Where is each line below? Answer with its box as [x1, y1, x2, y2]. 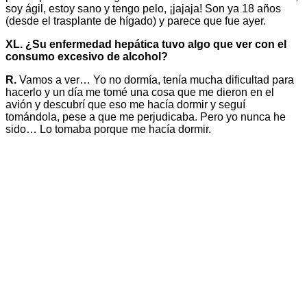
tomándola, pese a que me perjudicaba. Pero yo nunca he [5, 110, 286, 123]
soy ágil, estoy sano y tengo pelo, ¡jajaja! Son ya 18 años [5, 2, 281, 14]
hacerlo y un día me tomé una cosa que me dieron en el [5, 86, 274, 98]
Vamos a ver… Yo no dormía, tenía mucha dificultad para [16, 73, 294, 86]
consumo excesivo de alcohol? [5, 50, 168, 62]
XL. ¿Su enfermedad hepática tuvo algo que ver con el [5, 38, 286, 50]
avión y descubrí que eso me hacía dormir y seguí [5, 98, 245, 110]
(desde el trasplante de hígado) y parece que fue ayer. [5, 14, 266, 27]
